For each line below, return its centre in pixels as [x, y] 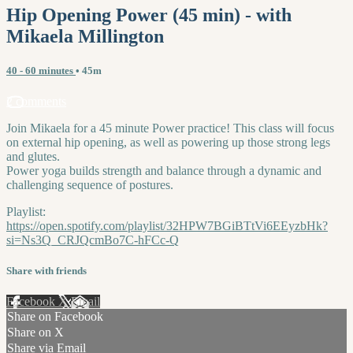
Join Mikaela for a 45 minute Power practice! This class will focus [170, 128]
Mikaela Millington [85, 36]
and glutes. [33, 156]
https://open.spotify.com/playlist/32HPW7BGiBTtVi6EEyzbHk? [167, 225]
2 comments [36, 101]
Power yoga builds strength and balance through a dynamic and [164, 170]
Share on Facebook [55, 317]
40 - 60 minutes [41, 70]
